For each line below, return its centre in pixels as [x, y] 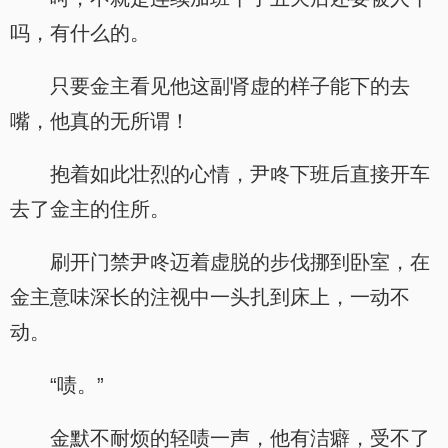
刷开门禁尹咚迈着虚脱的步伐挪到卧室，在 [240, 262]
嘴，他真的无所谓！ [100, 121]
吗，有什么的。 [80, 33]
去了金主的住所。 [90, 209]
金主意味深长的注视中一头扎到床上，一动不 [210, 297]
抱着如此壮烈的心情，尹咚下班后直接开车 [240, 174]
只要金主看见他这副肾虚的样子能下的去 [230, 86]
